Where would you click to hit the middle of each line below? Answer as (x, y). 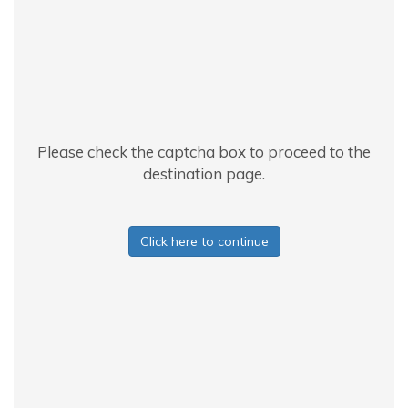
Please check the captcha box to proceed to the (204, 152)
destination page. (204, 173)
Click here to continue (204, 241)
